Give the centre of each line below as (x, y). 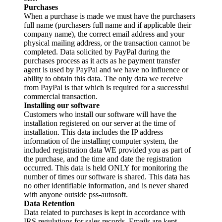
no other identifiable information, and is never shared (106, 185)
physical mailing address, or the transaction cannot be (107, 43)
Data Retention (49, 203)
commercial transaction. (61, 96)
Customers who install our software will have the (100, 114)
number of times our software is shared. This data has (107, 176)
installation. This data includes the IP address (93, 132)
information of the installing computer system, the (101, 141)
